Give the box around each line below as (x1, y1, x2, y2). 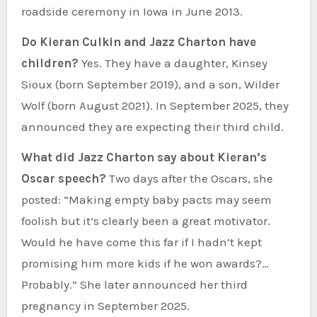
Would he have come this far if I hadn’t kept (21, 234, 262, 249)
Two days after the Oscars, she (105, 171, 273, 185)
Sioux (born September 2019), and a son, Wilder (21, 76, 279, 91)
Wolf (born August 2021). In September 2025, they (21, 98, 289, 113)
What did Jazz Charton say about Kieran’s (21, 149, 267, 164)
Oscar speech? (21, 171, 106, 185)
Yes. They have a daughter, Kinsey (78, 55, 267, 70)
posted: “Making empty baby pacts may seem (21, 192, 272, 207)
